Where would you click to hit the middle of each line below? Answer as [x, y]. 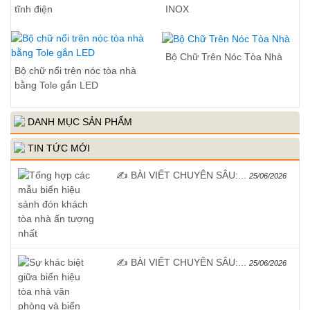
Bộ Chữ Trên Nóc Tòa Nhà [224, 56]
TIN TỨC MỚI [57, 148]
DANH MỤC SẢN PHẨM [79, 121]
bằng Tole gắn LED [56, 85]
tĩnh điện [34, 9]
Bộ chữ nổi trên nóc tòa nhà [75, 70]
